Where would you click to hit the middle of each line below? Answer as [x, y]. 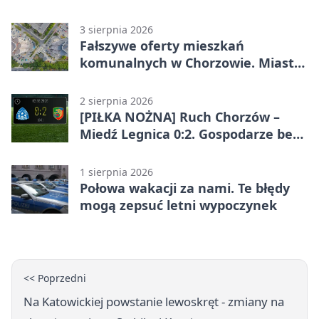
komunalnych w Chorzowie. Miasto [191, 62]
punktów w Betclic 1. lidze [162, 151]
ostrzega [108, 79]
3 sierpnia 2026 [116, 29]
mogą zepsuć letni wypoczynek [178, 205]
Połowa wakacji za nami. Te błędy [185, 188]
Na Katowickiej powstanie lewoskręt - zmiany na [154, 301]
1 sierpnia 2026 [116, 172]
